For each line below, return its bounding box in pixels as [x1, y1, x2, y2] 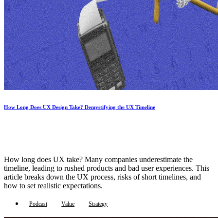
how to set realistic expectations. [4, 182, 103, 190]
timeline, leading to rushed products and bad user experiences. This [4, 164, 209, 173]
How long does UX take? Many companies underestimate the [4, 155, 193, 164]
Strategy [89, 200, 108, 207]
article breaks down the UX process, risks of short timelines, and [4, 173, 201, 182]
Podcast [29, 200, 47, 207]
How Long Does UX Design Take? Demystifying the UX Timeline [4, 104, 155, 110]
